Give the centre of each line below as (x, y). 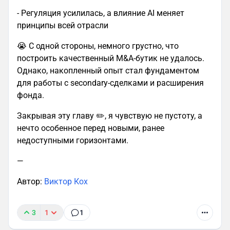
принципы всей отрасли (63, 25)
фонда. (31, 95)
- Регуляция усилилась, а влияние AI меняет (101, 13)
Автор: (31, 181)
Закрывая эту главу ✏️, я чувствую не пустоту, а (110, 116)
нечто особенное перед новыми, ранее (91, 128)
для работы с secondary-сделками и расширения (110, 83)
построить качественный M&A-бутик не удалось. (111, 58)
